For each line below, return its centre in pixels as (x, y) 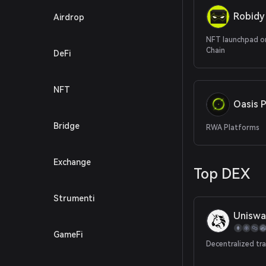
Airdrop (69, 17)
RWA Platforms (233, 128)
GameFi (68, 235)
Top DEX (222, 174)
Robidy (249, 16)
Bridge (66, 126)
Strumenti (74, 198)
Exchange (72, 162)
